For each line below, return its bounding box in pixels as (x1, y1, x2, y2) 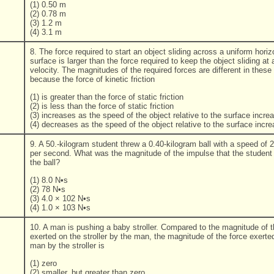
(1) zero (30, 258, 57, 268)
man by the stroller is (30, 241, 105, 251)
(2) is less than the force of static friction (30, 101, 174, 111)
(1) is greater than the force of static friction (30, 92, 183, 102)
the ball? (30, 158, 60, 168)
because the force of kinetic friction (30, 75, 155, 84)
